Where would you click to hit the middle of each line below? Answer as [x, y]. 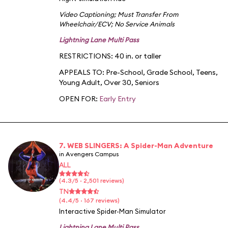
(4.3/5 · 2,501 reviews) [92, 180]
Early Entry [118, 98]
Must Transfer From [148, 14]
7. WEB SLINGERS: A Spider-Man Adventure [136, 145]
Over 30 [118, 82]
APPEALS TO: [82, 72]
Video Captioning [87, 14]
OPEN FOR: [79, 98]
